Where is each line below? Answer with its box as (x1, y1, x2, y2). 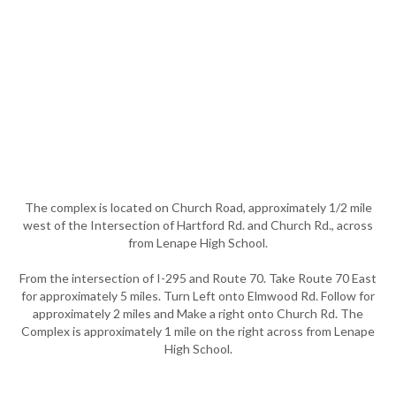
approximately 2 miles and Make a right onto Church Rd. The (33, 306, 363, 321)
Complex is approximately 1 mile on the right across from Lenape (21, 324, 375, 339)
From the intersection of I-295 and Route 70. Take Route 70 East (19, 270, 377, 286)
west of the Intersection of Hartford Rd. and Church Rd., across (23, 217, 373, 232)
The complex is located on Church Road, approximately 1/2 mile (24, 200, 372, 215)
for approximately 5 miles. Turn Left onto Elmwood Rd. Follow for (21, 288, 375, 303)
